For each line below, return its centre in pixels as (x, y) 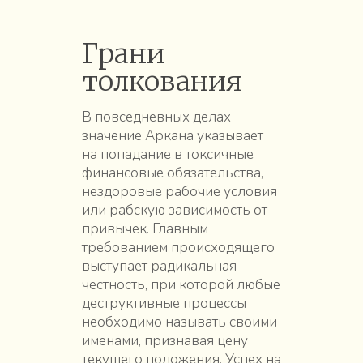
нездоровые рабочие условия (179, 191)
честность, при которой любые (181, 284)
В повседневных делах (156, 117)
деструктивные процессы (164, 303)
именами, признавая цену (164, 340)
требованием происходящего (178, 247)
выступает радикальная (159, 266)
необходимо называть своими (179, 322)
